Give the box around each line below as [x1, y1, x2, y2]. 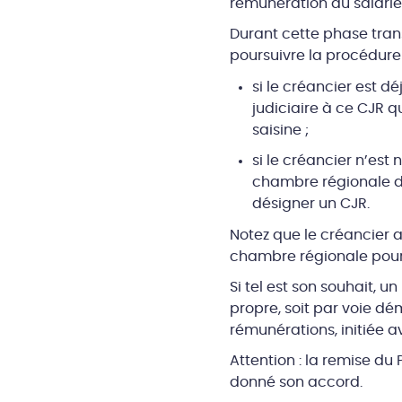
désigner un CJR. [251, 197, 370, 212]
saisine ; [251, 123, 309, 138]
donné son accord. [229, 374, 363, 389]
